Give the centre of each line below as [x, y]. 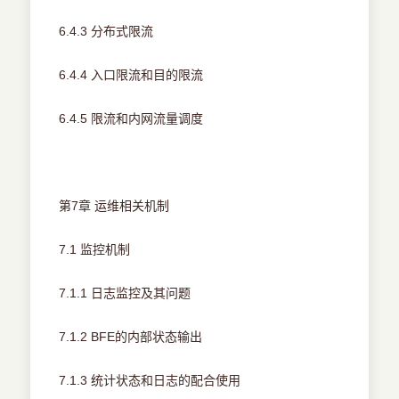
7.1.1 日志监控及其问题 [125, 293]
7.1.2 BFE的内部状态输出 [131, 337]
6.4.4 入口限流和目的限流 [131, 75]
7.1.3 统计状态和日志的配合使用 [150, 381]
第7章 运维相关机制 [114, 206]
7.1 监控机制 [95, 250]
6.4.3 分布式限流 [106, 32]
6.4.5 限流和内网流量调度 [131, 119]
